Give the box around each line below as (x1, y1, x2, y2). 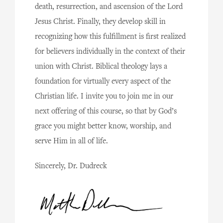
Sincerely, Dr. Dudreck (35, 162, 107, 170)
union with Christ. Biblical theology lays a (35, 63, 167, 71)
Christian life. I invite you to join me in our (35, 93, 173, 101)
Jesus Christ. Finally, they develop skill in (35, 18, 166, 26)
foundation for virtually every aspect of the (35, 78, 171, 86)
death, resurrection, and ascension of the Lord (35, 3, 183, 11)
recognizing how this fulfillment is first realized (35, 33, 186, 41)
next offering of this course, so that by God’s (35, 108, 177, 115)
